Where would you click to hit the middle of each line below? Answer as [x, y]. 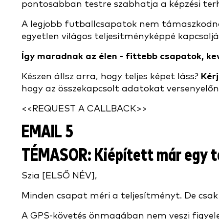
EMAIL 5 [47, 132]
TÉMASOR [55, 156]
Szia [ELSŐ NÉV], [59, 176]
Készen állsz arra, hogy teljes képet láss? [111, 77]
